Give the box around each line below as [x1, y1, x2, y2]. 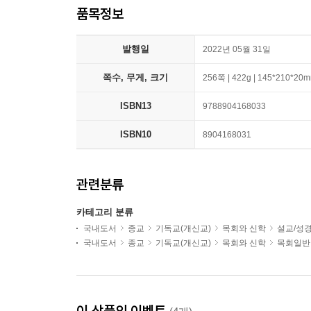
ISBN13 [119, 101, 151, 111]
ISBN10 [119, 129, 151, 140]
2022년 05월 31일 [203, 44, 271, 54]
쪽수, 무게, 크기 [103, 72, 168, 83]
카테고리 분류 [76, 207, 133, 217]
